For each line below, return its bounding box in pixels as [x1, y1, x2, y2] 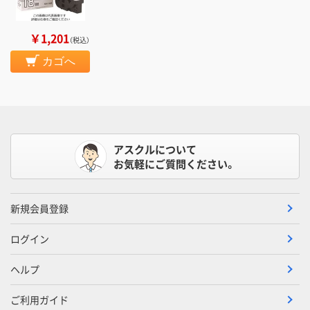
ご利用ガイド [10, 292, 69, 307]
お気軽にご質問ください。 [113, 156, 236, 171]
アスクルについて [113, 141, 197, 156]
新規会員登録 [10, 201, 69, 215]
